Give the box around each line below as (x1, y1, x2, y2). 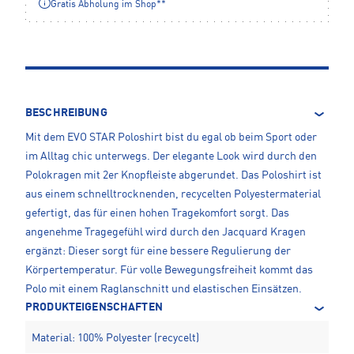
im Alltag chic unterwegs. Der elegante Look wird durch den (25, 150, 317, 162)
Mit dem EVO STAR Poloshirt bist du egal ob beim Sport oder (25, 131, 317, 143)
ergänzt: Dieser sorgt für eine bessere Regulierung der (25, 245, 291, 257)
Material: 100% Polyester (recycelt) (32, 332, 199, 344)
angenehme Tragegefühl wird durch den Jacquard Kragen (25, 226, 306, 238)
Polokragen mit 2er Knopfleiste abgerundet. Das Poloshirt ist (25, 169, 322, 181)
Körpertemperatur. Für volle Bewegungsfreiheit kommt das (25, 264, 313, 276)
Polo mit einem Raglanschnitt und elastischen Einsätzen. (25, 283, 302, 295)
